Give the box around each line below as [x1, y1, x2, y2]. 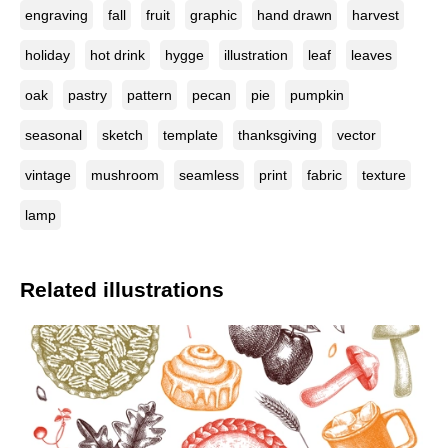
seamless [179, 167, 239, 183]
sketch [102, 127, 143, 143]
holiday [25, 47, 70, 63]
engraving [25, 7, 88, 23]
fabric [307, 167, 342, 183]
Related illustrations [20, 278, 224, 301]
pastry [68, 87, 107, 103]
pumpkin [290, 87, 344, 103]
